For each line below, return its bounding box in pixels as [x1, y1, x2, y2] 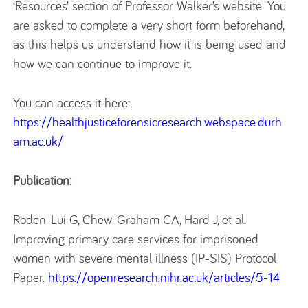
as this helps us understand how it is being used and [13, 36, 287, 53]
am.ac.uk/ [13, 133, 64, 150]
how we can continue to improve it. [13, 55, 192, 72]
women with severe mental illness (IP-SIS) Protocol [13, 249, 277, 266]
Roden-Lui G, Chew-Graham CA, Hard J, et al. [13, 210, 247, 228]
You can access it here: [13, 94, 131, 111]
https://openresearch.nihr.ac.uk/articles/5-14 [48, 268, 280, 285]
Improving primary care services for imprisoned [13, 230, 259, 247]
